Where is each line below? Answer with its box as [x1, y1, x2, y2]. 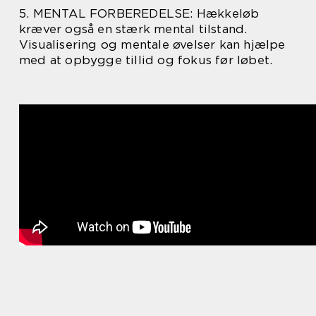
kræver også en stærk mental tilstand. [19, 22, 248, 36]
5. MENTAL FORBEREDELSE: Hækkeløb [19, 6, 260, 20]
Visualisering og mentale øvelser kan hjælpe [19, 37, 286, 51]
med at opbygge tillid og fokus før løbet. [19, 53, 273, 67]
